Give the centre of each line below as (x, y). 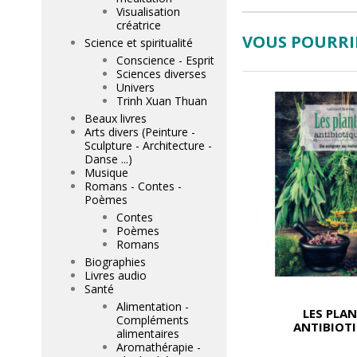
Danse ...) (108, 159)
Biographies (115, 262)
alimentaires (148, 333)
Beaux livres (116, 118)
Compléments (153, 320)
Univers (135, 87)
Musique (106, 173)
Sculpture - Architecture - (148, 145)
